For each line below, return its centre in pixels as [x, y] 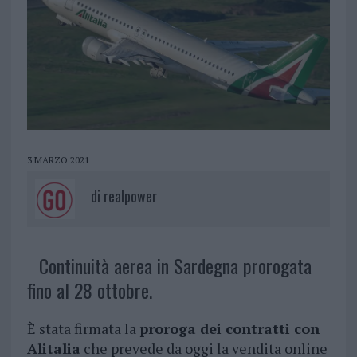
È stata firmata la [83, 329]
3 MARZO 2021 [58, 160]
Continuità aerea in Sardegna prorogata [175, 266]
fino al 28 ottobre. [89, 290]
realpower [130, 196]
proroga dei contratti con [229, 329]
